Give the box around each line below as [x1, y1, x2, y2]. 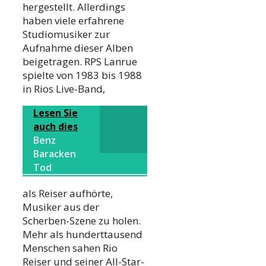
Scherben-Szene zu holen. [23, 214, 141, 228]
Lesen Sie [33, 106, 78, 120]
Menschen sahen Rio [23, 241, 118, 255]
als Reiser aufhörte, [23, 186, 113, 201]
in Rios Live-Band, [23, 82, 105, 96]
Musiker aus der [23, 200, 99, 214]
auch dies [33, 120, 78, 134]
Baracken [33, 147, 76, 161]
